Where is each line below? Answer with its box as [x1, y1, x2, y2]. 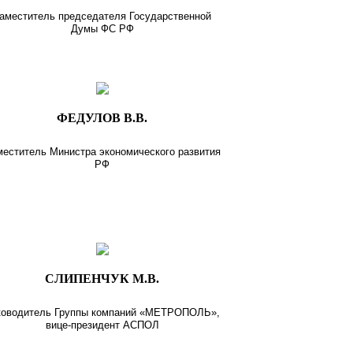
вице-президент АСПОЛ [45, 318, 159, 331]
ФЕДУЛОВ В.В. [57, 110, 148, 124]
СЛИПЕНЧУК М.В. [45, 271, 160, 285]
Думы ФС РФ [70, 22, 134, 35]
